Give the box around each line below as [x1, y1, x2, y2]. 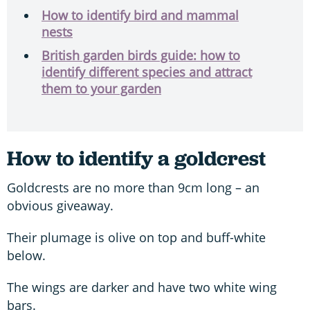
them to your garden [42, 80, 161, 97]
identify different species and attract [42, 63, 252, 80]
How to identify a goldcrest [7, 144, 266, 172]
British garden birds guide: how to [42, 46, 240, 64]
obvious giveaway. [7, 197, 113, 214]
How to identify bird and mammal [42, 6, 239, 24]
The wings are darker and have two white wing [7, 278, 277, 295]
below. [7, 246, 46, 264]
